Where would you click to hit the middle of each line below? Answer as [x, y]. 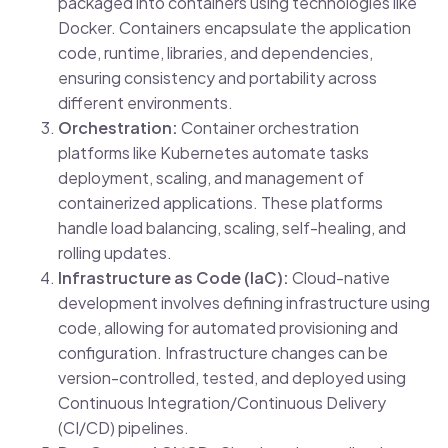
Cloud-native [339, 278]
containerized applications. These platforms [220, 203]
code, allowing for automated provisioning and [227, 328]
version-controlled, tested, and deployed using [231, 378]
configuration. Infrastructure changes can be [222, 353]
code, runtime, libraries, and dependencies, [215, 53]
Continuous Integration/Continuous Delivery [221, 403]
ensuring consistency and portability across [217, 78]
